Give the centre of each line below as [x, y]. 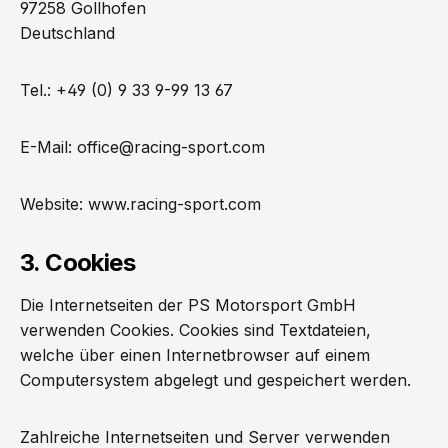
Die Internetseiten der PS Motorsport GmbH [188, 305]
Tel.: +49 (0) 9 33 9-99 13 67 [126, 90]
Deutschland [67, 33]
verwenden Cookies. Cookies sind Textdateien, [195, 330]
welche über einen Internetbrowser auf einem [195, 355]
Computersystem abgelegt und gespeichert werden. [215, 380]
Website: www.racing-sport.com [140, 204]
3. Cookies [77, 262]
